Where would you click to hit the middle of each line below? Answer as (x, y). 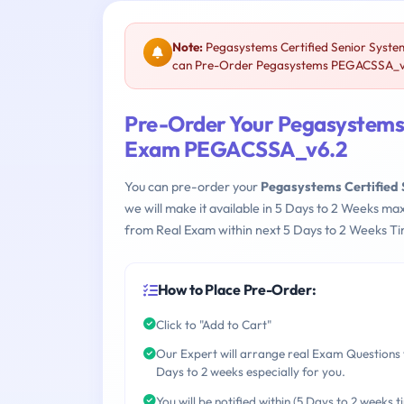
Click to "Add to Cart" (214, 324)
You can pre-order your (193, 187)
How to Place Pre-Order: (237, 290)
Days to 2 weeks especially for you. (251, 372)
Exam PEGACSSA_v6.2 (236, 149)
